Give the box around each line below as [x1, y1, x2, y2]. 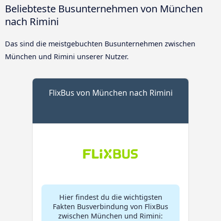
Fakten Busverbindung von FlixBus [53, 201, 168, 211]
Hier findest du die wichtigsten [59, 192, 162, 202]
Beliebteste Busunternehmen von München [5, 1, 203, 15]
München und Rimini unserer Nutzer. [5, 51, 129, 61]
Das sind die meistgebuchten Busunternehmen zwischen [5, 38, 195, 48]
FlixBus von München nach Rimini [48, 87, 173, 98]
